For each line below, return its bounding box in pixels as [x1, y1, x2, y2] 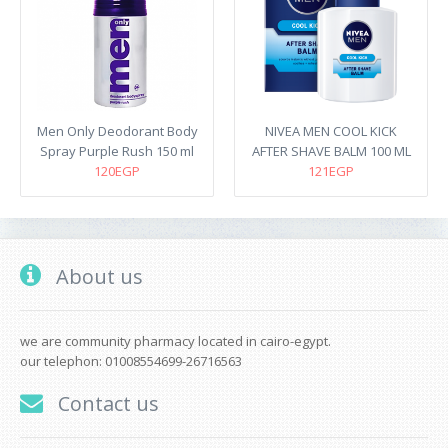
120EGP [94, 162, 140, 181]
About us [51, 263, 143, 291]
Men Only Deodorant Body [36, 122, 198, 141]
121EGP [308, 162, 354, 181]
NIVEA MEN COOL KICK [265, 122, 397, 141]
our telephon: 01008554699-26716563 [20, 352, 242, 371]
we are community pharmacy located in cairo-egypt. [20, 332, 331, 351]
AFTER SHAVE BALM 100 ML [251, 142, 411, 161]
